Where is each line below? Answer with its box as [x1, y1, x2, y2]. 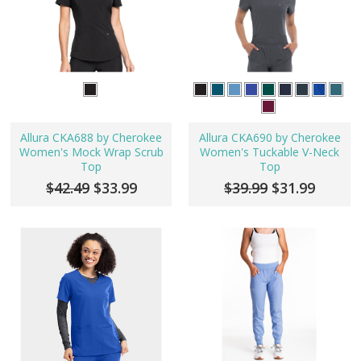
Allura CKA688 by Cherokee [20, 130, 163, 146]
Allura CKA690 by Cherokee [198, 130, 341, 146]
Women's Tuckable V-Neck [200, 144, 339, 160]
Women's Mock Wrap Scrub [19, 144, 164, 160]
